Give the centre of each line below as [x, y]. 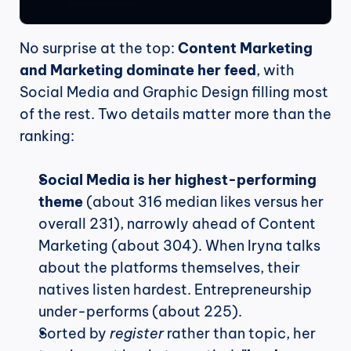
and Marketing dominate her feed [138, 70]
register [137, 333]
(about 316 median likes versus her [203, 201]
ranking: [47, 136]
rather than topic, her [240, 333]
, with [275, 70]
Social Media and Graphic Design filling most [174, 92]
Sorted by [74, 333]
